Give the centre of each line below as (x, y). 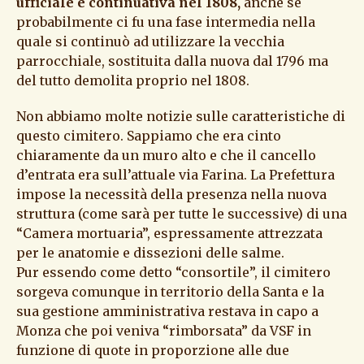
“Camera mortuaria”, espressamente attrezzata (169, 234)
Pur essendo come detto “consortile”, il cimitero (173, 273)
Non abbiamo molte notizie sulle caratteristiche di (181, 117)
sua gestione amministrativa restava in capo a (167, 312)
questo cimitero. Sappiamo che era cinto (149, 136)
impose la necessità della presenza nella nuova (171, 195)
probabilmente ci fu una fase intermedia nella (166, 22)
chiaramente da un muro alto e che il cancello (166, 156)
